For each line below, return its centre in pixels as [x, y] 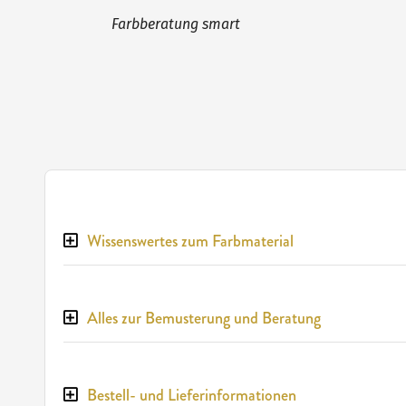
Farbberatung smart [175, 24]
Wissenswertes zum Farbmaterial [190, 242]
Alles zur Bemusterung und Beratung [203, 319]
